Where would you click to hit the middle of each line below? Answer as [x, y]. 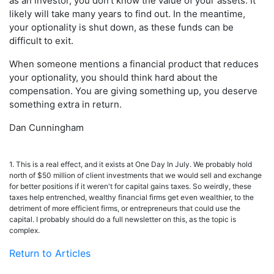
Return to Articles [50, 254]
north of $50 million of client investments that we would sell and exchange [135, 176]
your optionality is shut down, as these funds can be [121, 28]
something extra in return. [65, 105]
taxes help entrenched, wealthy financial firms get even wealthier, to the [131, 198]
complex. [24, 231]
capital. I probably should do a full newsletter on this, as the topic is [123, 220]
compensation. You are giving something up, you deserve [133, 91]
